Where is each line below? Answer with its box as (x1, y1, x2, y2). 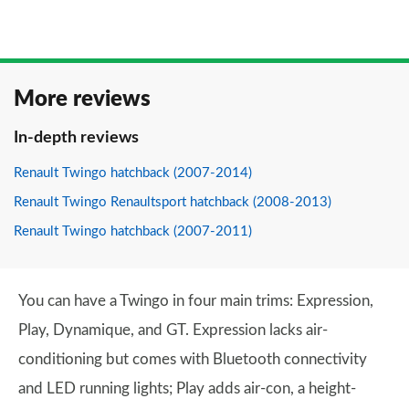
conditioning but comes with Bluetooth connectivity (18, 351, 367, 367)
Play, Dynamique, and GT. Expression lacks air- (18, 322, 328, 338)
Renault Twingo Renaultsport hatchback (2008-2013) (14, 195, 331, 209)
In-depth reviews (14, 130, 139, 146)
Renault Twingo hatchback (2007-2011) (14, 225, 252, 238)
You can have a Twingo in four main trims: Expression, (18, 293, 373, 309)
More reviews (14, 89, 151, 110)
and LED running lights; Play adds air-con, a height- (18, 381, 356, 396)
